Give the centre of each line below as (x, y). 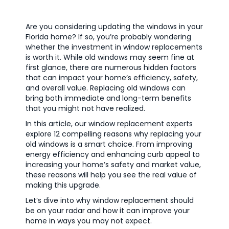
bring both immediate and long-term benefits (108, 98)
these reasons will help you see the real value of (111, 175)
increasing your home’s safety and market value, (113, 164)
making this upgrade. (63, 185)
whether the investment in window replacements (114, 47)
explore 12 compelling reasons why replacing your (113, 134)
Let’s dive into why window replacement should (110, 200)
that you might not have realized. (85, 108)
